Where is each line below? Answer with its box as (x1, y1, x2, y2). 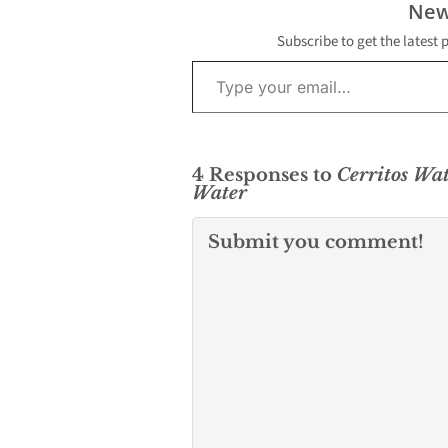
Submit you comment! (208, 231, 424, 254)
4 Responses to (192, 164, 337, 187)
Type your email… (191, 50, 239, 71)
